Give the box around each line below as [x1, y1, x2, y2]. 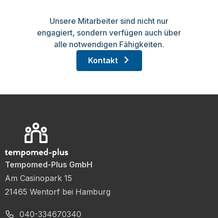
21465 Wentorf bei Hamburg [5, 187, 110, 197]
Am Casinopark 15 [5, 173, 72, 183]
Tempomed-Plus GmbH [5, 160, 92, 170]
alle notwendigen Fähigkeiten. [54, 39, 164, 50]
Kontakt [88, 55, 118, 66]
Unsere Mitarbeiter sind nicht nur [50, 16, 168, 26]
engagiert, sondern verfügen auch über [37, 28, 181, 38]
